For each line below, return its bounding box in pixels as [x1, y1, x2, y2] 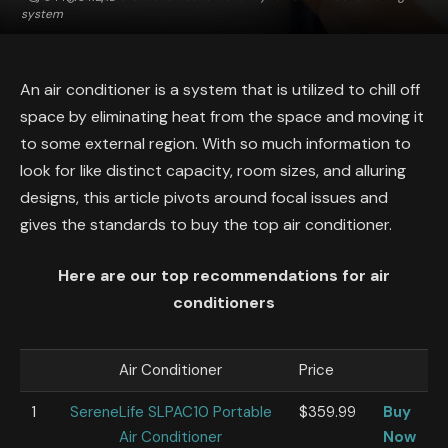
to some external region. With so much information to [20, 132, 411, 154]
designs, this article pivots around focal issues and [20, 186, 388, 208]
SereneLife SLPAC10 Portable [69, 402, 272, 423]
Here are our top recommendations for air [58, 265, 390, 287]
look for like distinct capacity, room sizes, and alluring [20, 159, 406, 181]
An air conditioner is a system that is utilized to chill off [20, 78, 420, 100]
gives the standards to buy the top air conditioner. [20, 213, 392, 235]
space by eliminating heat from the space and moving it [20, 105, 424, 127]
